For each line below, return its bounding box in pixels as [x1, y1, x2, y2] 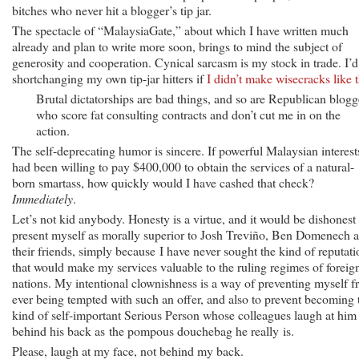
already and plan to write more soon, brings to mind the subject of [12, 37, 342, 54]
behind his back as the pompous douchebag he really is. [12, 321, 294, 339]
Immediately [12, 189, 73, 207]
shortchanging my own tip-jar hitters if [12, 69, 207, 87]
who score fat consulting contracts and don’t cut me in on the [36, 105, 341, 123]
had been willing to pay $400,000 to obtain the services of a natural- [12, 157, 354, 175]
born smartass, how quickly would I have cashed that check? [12, 173, 314, 191]
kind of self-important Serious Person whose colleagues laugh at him [12, 305, 357, 323]
